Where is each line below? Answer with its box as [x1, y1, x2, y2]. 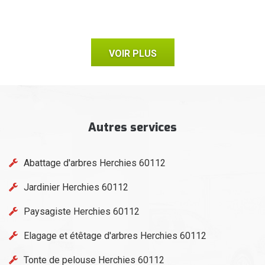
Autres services [88, 119, 177, 135]
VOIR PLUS [108, 47, 157, 59]
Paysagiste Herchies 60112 [24, 205, 140, 217]
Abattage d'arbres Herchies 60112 [24, 157, 166, 169]
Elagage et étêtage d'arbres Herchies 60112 [24, 230, 206, 241]
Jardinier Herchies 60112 [24, 181, 128, 193]
